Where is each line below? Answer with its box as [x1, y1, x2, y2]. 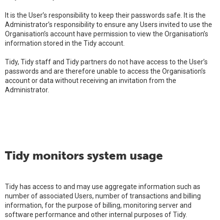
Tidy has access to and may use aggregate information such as [5, 183, 200, 191]
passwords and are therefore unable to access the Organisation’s [5, 67, 206, 75]
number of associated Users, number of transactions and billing [5, 192, 201, 200]
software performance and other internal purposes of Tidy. [5, 211, 187, 219]
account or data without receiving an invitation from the [5, 77, 176, 84]
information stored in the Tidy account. [5, 39, 125, 47]
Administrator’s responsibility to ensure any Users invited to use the [5, 21, 212, 28]
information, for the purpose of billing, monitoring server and [5, 201, 192, 209]
